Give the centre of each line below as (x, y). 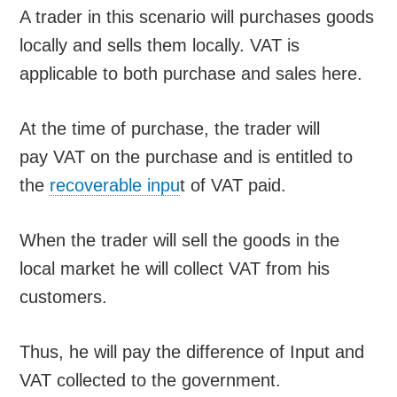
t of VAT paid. (234, 186)
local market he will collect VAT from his (175, 269)
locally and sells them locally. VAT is (160, 46)
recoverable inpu (115, 186)
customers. (64, 297)
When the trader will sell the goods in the (180, 241)
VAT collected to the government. (151, 381)
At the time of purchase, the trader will (170, 129)
